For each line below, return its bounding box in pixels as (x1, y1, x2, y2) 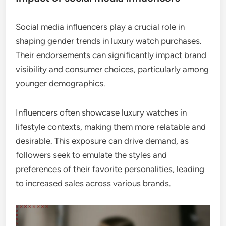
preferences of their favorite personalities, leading (16, 164, 205, 175)
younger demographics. (16, 78, 106, 89)
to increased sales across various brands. (16, 178, 172, 189)
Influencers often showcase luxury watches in (16, 107, 187, 118)
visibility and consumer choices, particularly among (16, 64, 209, 75)
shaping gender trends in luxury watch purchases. (16, 36, 202, 46)
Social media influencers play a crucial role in (16, 22, 185, 32)
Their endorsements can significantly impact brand (16, 50, 207, 61)
